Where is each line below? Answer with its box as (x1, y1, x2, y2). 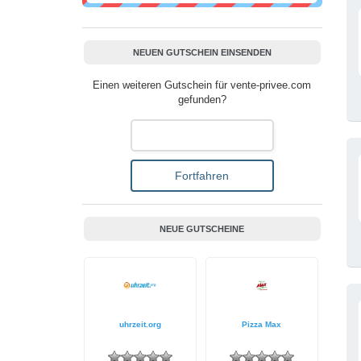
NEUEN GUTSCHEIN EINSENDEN (132, 48, 272, 57)
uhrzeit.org (118, 320, 161, 329)
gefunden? (177, 94, 226, 106)
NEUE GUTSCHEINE (160, 224, 245, 234)
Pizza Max (242, 320, 282, 329)
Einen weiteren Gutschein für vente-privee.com (93, 80, 312, 91)
